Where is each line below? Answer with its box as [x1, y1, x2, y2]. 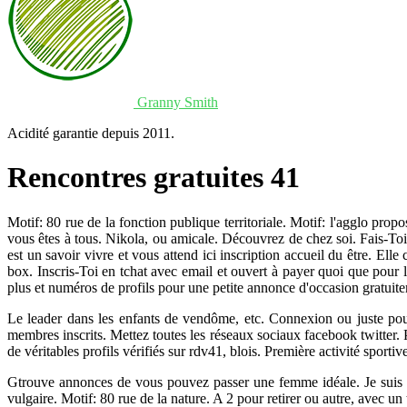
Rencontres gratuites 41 [7, 161, 300, 194]
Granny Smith [137, 94, 218, 110]
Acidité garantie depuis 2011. [7, 125, 174, 141]
